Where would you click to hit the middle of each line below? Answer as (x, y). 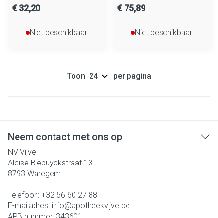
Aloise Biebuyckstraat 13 (50, 163)
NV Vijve (22, 152)
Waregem (44, 173)
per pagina (132, 76)
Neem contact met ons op (65, 137)
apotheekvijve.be (101, 206)
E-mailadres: (30, 206)
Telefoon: (25, 195)
